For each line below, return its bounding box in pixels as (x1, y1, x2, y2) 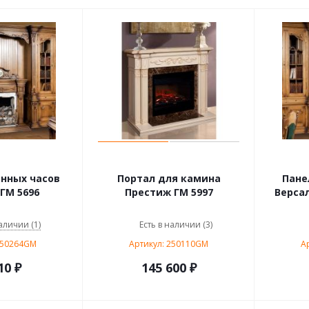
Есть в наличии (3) (139, 219, 212, 230)
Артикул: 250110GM (129, 238, 208, 250)
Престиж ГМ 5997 (124, 186, 213, 199)
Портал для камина (117, 172, 221, 185)
